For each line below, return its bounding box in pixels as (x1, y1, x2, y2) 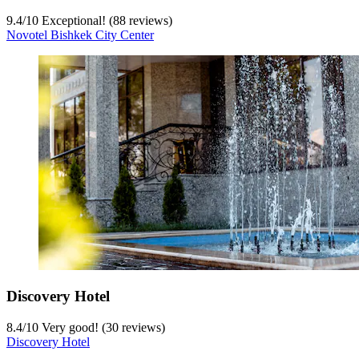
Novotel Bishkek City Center (6, 27, 154, 42)
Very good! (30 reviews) (38, 321, 165, 335)
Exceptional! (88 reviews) (38, 13, 172, 27)
